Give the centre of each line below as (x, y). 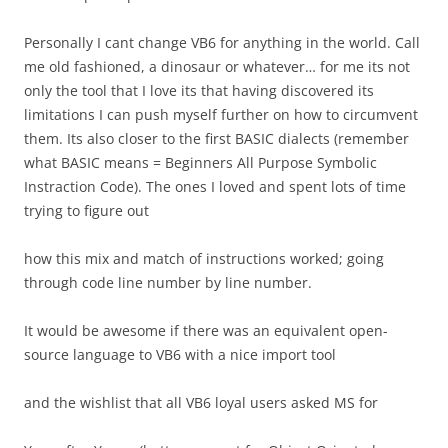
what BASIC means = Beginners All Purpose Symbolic (200, 162)
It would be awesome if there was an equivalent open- (206, 330)
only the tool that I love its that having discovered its (199, 90)
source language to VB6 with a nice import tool (180, 354)
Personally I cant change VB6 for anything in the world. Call (222, 42)
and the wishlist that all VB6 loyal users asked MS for (201, 402)
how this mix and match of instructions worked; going (204, 258)
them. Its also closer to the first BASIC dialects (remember (216, 138)
